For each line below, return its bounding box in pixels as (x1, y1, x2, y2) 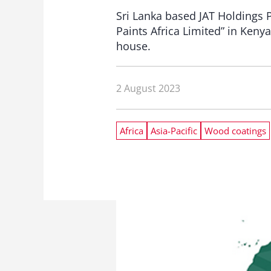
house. (116, 39, 151, 53)
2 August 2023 (116, 81, 180, 95)
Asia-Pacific (151, 125, 197, 137)
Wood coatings (204, 125, 266, 137)
